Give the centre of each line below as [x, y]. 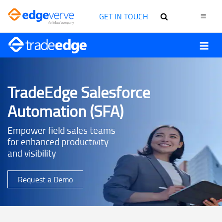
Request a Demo [45, 180]
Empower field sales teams [61, 130]
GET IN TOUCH [124, 16]
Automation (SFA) [65, 111]
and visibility [32, 153]
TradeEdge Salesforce [79, 92]
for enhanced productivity [58, 142]
